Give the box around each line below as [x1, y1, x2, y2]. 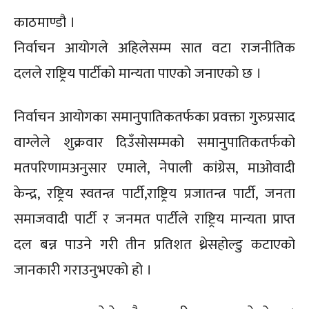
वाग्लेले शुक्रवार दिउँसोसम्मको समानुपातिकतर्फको [14, 130, 295, 155]
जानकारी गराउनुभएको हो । [14, 258, 152, 283]
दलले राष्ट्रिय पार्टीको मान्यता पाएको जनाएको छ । [14, 61, 261, 86]
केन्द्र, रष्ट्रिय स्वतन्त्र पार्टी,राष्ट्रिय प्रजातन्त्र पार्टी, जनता [14, 181, 295, 206]
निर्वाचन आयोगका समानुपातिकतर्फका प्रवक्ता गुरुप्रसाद [14, 105, 295, 130]
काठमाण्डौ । [14, 10, 75, 35]
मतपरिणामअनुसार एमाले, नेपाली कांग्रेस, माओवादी [14, 156, 295, 181]
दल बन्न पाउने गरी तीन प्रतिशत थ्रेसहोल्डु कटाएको [14, 232, 295, 257]
